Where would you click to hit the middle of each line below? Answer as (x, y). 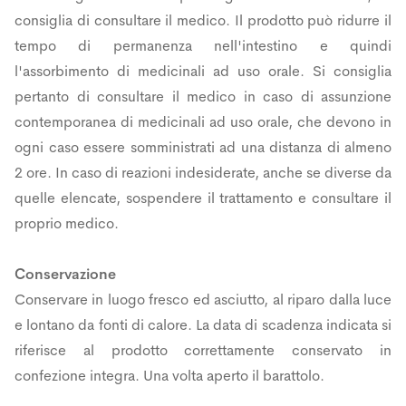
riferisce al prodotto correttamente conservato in (203, 350)
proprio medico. (67, 223)
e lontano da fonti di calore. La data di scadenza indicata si (203, 324)
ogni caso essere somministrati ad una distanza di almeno (203, 147)
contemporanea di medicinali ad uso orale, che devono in (203, 121)
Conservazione (65, 274)
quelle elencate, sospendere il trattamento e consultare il (203, 198)
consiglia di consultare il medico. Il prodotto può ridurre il (203, 20)
